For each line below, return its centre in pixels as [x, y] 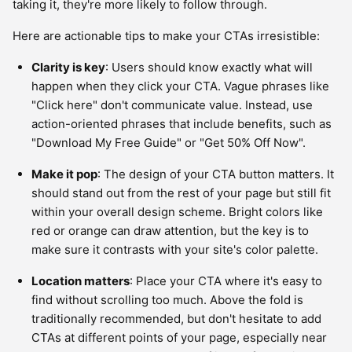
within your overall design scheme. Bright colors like [177, 212]
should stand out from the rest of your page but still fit [181, 193]
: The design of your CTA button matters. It [216, 174]
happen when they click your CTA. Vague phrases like [180, 86]
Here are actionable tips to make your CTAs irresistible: [166, 36]
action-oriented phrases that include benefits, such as [181, 124]
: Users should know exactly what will [209, 67]
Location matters [81, 281]
